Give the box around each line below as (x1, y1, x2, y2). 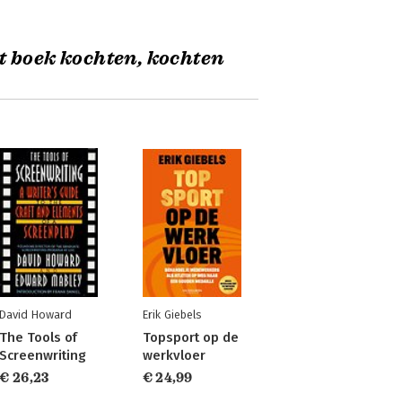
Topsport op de (142, 329, 239, 345)
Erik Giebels (142, 308, 201, 321)
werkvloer (142, 347, 205, 363)
